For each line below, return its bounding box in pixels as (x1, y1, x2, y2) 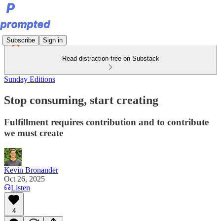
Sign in (43, 36, 63, 44)
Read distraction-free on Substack (62, 55, 159, 62)
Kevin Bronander (4, 165, 58, 174)
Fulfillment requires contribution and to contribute (4, 116, 209, 127)
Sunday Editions (4, 75, 55, 83)
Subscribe (6, 36, 35, 44)
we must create (4, 127, 63, 138)
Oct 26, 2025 (4, 174, 45, 183)
